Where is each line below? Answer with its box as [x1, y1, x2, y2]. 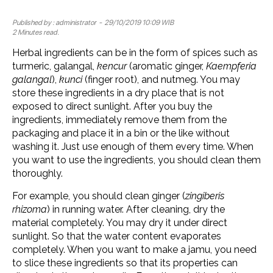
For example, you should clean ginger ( [12, 190, 185, 202]
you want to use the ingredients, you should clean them [12, 154, 261, 166]
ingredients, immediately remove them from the [12, 113, 227, 126]
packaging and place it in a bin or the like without [12, 127, 230, 139]
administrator [55, 18, 96, 27]
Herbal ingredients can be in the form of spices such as [12, 46, 258, 58]
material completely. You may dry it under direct [12, 216, 227, 229]
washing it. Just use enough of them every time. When [12, 140, 253, 152]
